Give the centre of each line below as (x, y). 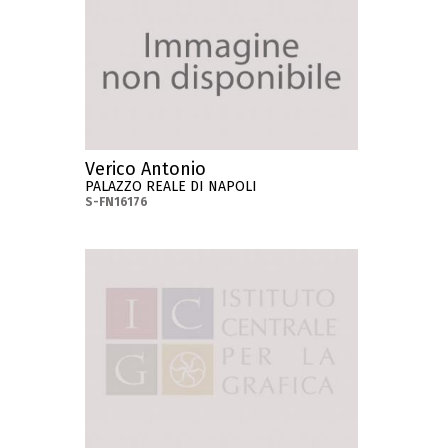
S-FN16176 (117, 202)
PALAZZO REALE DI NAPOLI (171, 187)
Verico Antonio (146, 169)
